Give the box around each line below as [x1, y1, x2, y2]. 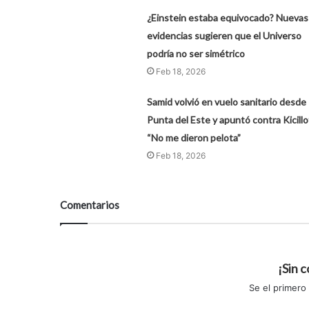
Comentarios [60, 198, 119, 211]
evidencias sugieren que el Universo [146, 29, 301, 41]
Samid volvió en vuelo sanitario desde [146, 95, 306, 108]
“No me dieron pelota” [146, 131, 241, 143]
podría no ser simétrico [146, 47, 245, 59]
